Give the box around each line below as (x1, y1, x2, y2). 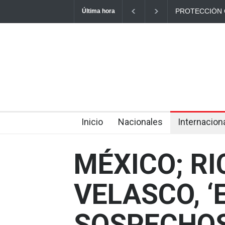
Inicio (81, 117, 103, 127)
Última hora (82, 8, 115, 15)
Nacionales (118, 117, 163, 127)
